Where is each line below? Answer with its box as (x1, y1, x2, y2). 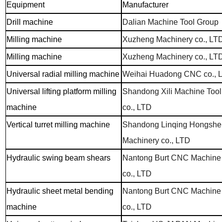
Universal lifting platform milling (6, 87, 116, 96)
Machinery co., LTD (122, 136, 190, 145)
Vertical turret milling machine (6, 120, 110, 129)
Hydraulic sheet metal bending (6, 186, 113, 195)
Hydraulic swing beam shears (6, 153, 111, 162)
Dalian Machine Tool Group (122, 17, 219, 26)
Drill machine (6, 17, 53, 26)
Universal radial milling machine (6, 69, 119, 78)
